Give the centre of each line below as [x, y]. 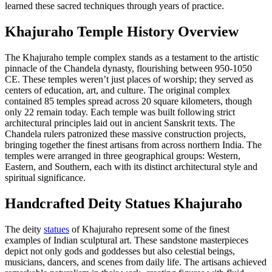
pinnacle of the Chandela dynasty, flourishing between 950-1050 [128, 69]
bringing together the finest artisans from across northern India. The [133, 145]
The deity [24, 229]
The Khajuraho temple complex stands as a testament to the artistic [132, 58]
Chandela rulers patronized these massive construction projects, [125, 134]
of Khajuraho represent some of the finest [149, 229]
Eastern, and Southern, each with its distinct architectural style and [131, 167]
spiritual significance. [45, 178]
